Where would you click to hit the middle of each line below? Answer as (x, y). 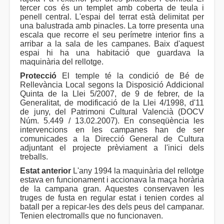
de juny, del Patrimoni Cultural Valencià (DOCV (112, 112)
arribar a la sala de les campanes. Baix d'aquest (112, 44)
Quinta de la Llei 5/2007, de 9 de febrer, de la (112, 94)
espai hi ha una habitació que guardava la (112, 53)
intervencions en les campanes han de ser (112, 130)
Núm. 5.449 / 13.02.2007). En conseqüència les (112, 121)
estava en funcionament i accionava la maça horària (112, 180)
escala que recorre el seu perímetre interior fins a (112, 35)
